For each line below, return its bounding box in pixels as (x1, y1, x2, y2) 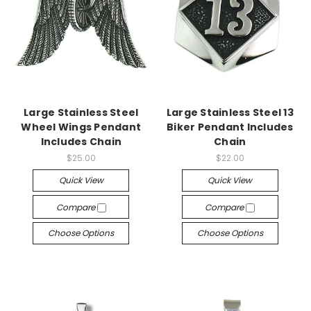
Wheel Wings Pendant (21, 120, 142, 134)
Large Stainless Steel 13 (166, 106, 294, 119)
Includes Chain (40, 135, 121, 149)
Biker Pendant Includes (167, 120, 294, 134)
